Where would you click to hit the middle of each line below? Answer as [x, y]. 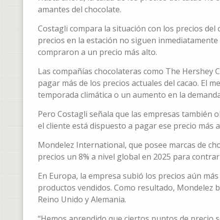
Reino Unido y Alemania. [82, 200]
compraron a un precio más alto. [97, 52]
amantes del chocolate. [80, 10]
